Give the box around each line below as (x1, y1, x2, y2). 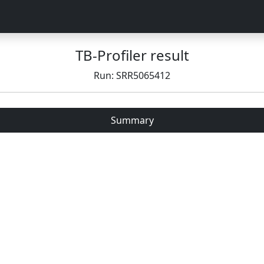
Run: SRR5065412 (94, 69, 170, 82)
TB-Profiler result (75, 45, 189, 65)
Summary (110, 114, 154, 127)
